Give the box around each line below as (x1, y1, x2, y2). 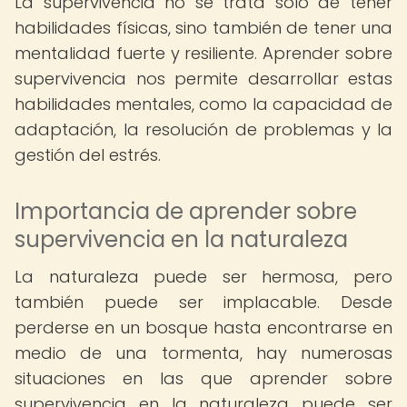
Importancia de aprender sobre (15, 196, 357, 226)
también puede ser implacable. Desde (15, 291, 392, 313)
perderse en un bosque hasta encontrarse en (15, 316, 392, 339)
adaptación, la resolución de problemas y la (15, 118, 392, 141)
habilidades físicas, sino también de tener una (15, 16, 392, 39)
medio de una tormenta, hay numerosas (15, 342, 392, 364)
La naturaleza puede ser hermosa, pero (15, 265, 392, 288)
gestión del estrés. (15, 144, 161, 166)
